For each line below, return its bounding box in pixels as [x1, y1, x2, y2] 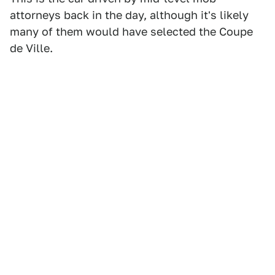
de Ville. [10, 42, 53, 55]
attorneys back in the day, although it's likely [10, 9, 249, 21]
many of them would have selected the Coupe [10, 25, 253, 38]
